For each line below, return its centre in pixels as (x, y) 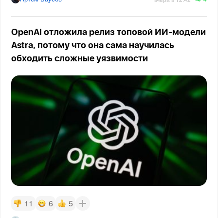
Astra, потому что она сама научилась (93, 46)
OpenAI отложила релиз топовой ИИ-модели (109, 33)
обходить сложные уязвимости (80, 59)
